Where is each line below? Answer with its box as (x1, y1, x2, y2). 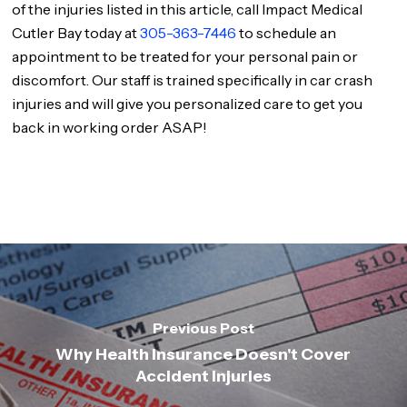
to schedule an (236, 24, 337, 42)
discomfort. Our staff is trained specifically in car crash (12, 71, 373, 89)
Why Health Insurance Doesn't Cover (55, 343, 352, 364)
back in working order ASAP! (12, 118, 208, 136)
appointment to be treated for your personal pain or (12, 47, 359, 65)
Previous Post (152, 318, 254, 337)
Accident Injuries (134, 365, 272, 386)
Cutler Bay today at (12, 24, 141, 42)
